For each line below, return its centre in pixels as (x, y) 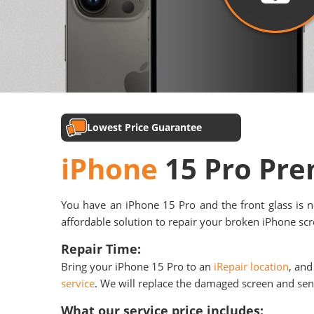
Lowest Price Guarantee (144, 128)
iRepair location (251, 266)
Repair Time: (103, 248)
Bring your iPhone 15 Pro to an (137, 266)
